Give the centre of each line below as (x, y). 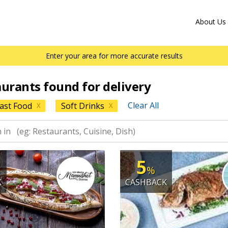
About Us (210, 22)
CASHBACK (146, 182)
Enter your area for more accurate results (114, 56)
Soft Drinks (82, 106)
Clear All (143, 105)
